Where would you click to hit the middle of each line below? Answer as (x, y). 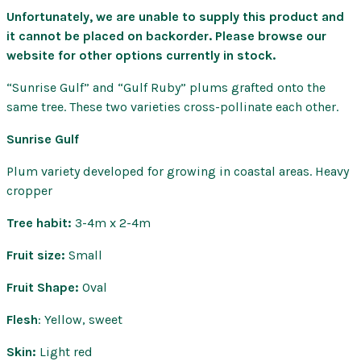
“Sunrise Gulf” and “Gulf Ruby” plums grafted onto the (166, 88)
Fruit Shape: (44, 288)
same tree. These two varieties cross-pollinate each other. (172, 107)
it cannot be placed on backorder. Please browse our (166, 36)
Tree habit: (41, 223)
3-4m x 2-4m (113, 223)
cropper (29, 191)
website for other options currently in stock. (141, 56)
